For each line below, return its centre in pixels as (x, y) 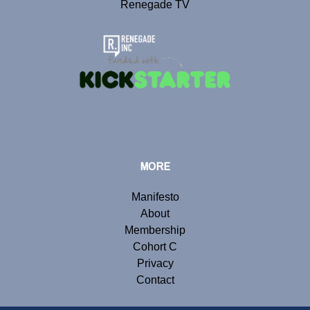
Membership (155, 230)
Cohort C (155, 246)
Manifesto (155, 197)
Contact (155, 280)
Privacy (155, 263)
